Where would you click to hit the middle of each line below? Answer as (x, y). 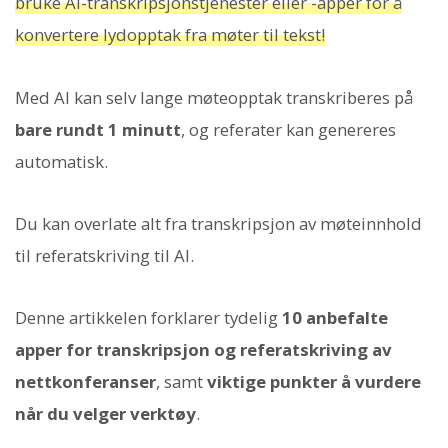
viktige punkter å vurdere (314, 382)
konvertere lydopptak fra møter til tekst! (170, 35)
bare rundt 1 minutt (98, 129)
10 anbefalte (335, 318)
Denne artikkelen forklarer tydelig (148, 318)
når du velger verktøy (105, 414)
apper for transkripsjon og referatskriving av (203, 350)
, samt (181, 382)
